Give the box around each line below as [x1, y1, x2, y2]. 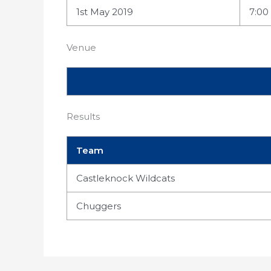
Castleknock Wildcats [76, 172, 175, 184]
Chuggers [76, 200, 121, 212]
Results [66, 111, 100, 122]
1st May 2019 [76, 6, 133, 18]
